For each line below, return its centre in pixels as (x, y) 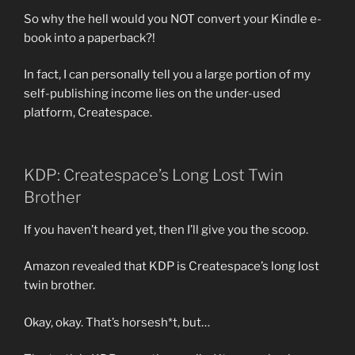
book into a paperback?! (90, 38)
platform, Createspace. (88, 113)
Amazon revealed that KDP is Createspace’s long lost (172, 267)
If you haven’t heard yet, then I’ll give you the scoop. (166, 229)
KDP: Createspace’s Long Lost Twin (154, 175)
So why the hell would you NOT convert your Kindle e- (173, 19)
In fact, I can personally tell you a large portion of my (167, 75)
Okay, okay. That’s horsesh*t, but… (117, 322)
